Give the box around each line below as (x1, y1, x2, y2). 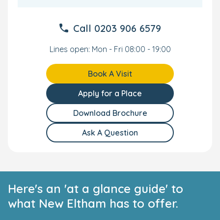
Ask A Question (82, 127, 138, 137)
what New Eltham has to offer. (8, 195, 178, 211)
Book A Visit (88, 68, 132, 79)
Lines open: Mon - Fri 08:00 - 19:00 (49, 44, 171, 54)
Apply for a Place (78, 88, 142, 98)
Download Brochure (73, 108, 147, 118)
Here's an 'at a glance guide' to (8, 181, 183, 196)
